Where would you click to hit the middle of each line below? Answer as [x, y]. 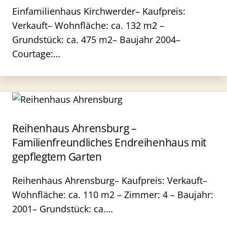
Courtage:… [36, 54]
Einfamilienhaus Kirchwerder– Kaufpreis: [99, 11]
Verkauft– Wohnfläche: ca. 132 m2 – [88, 25]
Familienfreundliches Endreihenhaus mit [109, 142]
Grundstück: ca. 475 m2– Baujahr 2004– [96, 40]
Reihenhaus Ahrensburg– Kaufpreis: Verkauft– [110, 180]
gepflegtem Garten [57, 157]
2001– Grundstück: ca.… [63, 209]
